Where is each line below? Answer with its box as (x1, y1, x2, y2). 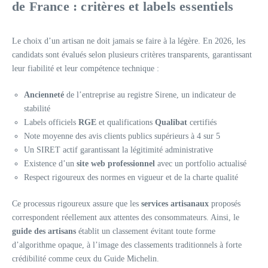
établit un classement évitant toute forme (76, 227, 215, 236)
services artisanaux (141, 199, 209, 208)
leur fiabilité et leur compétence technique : (12, 64, 159, 73)
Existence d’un (24, 159, 77, 168)
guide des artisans (12, 227, 76, 236)
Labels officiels (24, 118, 78, 127)
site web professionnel (77, 159, 155, 168)
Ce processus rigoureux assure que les (12, 199, 141, 208)
